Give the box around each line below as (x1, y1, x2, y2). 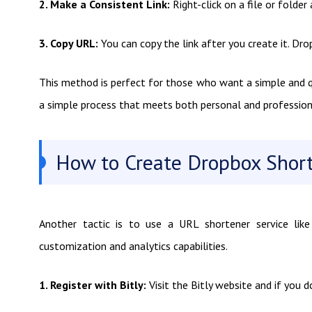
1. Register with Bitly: (39, 278, 149, 292)
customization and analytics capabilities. (39, 239, 228, 253)
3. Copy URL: (39, 36, 101, 50)
